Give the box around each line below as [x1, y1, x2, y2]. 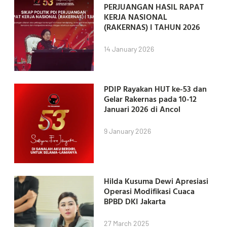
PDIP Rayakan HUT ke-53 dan [103, 83, 207, 95]
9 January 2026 [103, 127, 151, 136]
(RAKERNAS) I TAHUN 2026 [103, 21, 200, 33]
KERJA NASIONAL [103, 11, 167, 23]
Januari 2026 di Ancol [103, 103, 180, 116]
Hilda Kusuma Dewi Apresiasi [103, 175, 208, 187]
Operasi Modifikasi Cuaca [103, 185, 195, 198]
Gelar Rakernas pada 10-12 [103, 93, 197, 105]
